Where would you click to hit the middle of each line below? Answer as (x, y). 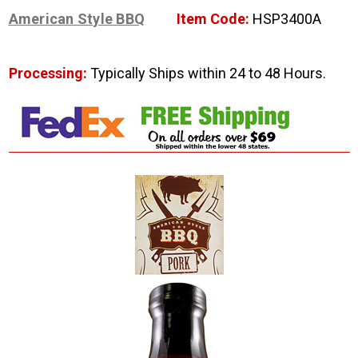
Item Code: (213, 19)
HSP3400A (285, 19)
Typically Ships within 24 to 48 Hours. (208, 74)
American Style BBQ (76, 19)
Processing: (49, 74)
